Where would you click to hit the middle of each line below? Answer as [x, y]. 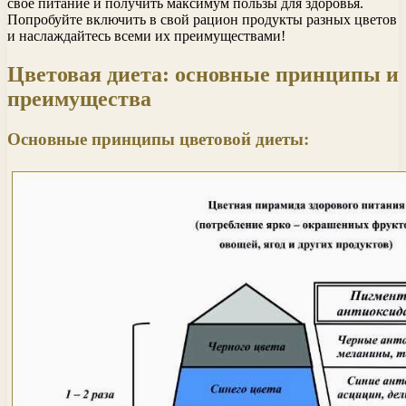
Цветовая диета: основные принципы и [203, 75]
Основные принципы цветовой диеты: [158, 140]
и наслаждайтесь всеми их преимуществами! [146, 36]
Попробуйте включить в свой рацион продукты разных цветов [202, 20]
